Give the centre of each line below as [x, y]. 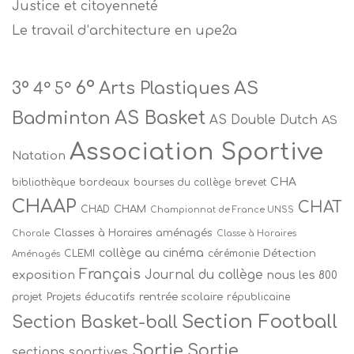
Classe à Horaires [256, 233]
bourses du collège [182, 182]
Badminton [61, 118]
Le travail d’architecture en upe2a [124, 30]
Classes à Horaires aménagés [133, 232]
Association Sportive [196, 152]
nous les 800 [302, 275]
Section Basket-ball [95, 322]
